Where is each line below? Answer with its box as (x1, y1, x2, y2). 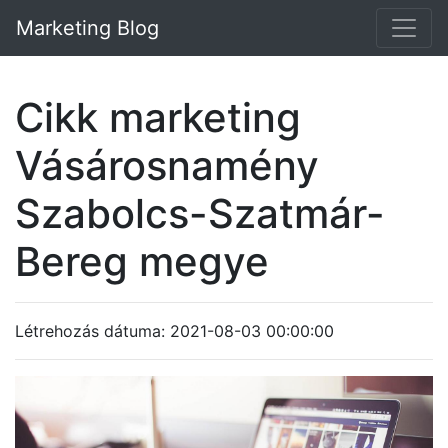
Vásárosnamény (15, 141, 319, 190)
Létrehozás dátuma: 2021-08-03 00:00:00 (15, 321, 334, 341)
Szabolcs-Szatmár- (15, 189, 385, 238)
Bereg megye (15, 237, 269, 286)
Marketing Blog (16, 16, 159, 40)
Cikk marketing (15, 93, 301, 142)
